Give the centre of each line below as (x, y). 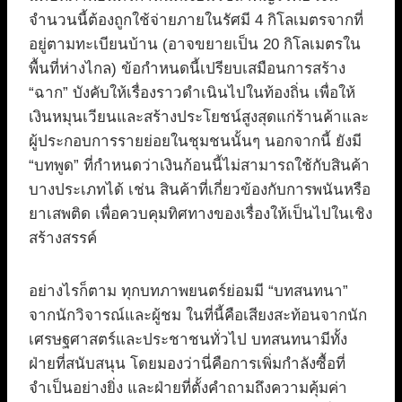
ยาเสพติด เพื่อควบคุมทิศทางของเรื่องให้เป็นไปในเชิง (201, 214)
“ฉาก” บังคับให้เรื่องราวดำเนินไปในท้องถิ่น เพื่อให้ (192, 93)
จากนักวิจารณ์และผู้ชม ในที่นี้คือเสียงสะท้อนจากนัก (198, 316)
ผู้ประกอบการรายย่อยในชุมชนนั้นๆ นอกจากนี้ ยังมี (195, 142)
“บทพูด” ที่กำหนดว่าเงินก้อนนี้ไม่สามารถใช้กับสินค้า (199, 166)
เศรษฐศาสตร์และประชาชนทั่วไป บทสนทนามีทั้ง (188, 340)
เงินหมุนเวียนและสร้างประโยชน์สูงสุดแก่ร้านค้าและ (199, 118)
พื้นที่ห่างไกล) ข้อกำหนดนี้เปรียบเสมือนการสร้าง (187, 69)
